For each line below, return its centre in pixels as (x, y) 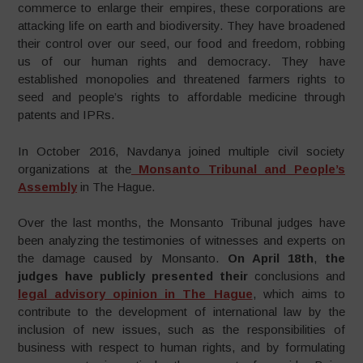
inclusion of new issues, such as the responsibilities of (181, 330)
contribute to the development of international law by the (181, 312)
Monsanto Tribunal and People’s (238, 169)
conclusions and (296, 276)
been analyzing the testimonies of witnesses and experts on (181, 241)
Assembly (48, 186)
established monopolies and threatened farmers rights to (181, 79)
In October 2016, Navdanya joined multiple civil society (181, 151)
